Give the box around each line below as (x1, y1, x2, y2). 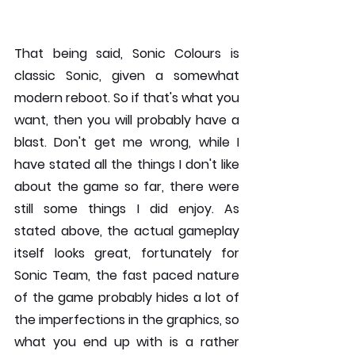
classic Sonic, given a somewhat (14, 67, 239, 86)
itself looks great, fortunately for (14, 244, 239, 263)
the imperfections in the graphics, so (14, 311, 239, 330)
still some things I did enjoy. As (14, 200, 239, 219)
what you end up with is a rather (14, 333, 239, 352)
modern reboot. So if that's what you (14, 89, 239, 108)
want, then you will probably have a (14, 111, 239, 130)
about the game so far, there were (14, 177, 239, 197)
